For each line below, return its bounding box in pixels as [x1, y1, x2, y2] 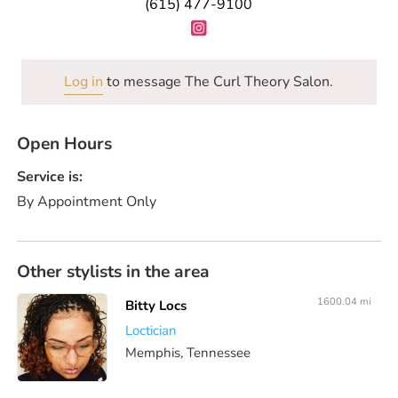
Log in [64, 71, 104, 92]
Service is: [17, 167, 84, 187]
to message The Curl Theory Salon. [103, 71, 334, 92]
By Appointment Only [17, 192, 157, 212]
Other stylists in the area [17, 260, 211, 284]
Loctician [125, 321, 178, 339]
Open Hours [17, 131, 113, 155]
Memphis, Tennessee [125, 343, 251, 362]
